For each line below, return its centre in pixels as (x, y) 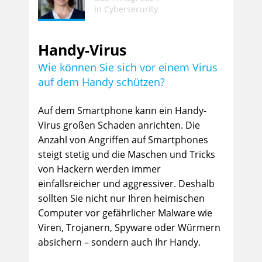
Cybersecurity (131, 9)
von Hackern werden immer (99, 169)
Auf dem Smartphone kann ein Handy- (122, 111)
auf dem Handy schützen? (101, 82)
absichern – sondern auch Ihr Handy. (119, 242)
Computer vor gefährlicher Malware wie (125, 213)
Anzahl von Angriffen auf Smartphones (123, 140)
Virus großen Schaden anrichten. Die (119, 125)
